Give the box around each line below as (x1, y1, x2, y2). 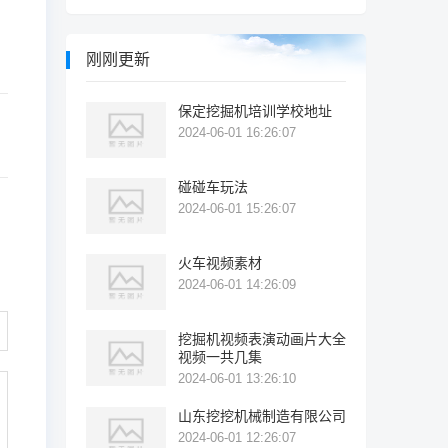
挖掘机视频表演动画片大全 (178, 331, 346, 347)
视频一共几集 (178, 349, 262, 365)
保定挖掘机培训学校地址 (178, 103, 332, 119)
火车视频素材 (178, 255, 262, 271)
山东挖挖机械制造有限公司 (178, 408, 346, 424)
